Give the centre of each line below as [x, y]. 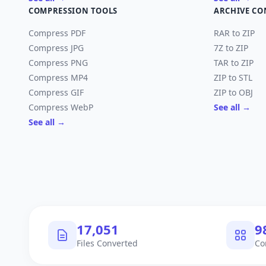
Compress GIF [56, 92]
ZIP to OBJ [233, 92]
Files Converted [107, 243]
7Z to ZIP [231, 48]
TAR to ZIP [234, 63]
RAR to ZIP [234, 33]
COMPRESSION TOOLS [73, 11]
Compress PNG [58, 63]
